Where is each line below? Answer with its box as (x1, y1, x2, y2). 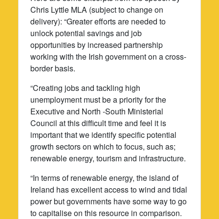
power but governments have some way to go (30, 195, 187, 207)
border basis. (30, 62, 76, 74)
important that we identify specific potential (30, 129, 177, 140)
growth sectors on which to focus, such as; (30, 140, 176, 152)
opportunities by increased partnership (30, 39, 163, 50)
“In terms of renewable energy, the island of (30, 172, 179, 183)
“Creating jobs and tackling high (30, 82, 141, 93)
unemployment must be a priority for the (30, 93, 167, 105)
